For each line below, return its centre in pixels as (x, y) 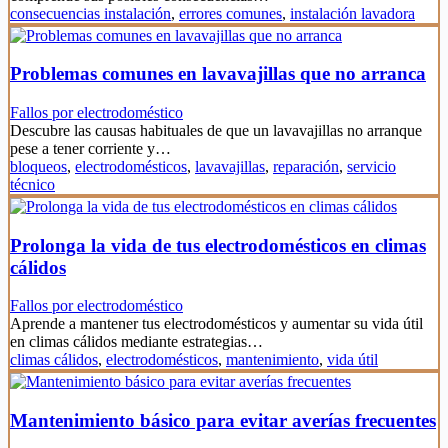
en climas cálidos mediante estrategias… (136, 342)
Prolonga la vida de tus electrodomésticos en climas (218, 245)
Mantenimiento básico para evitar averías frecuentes (223, 421)
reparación (306, 167)
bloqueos (38, 167)
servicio (371, 167)
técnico (32, 185)
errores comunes (230, 13)
